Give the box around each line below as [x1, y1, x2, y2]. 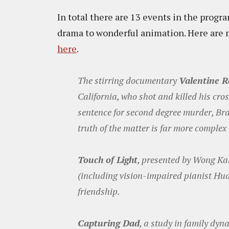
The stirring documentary [78, 74, 179, 86]
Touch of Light [78, 153, 138, 166]
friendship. [78, 185, 122, 197]
